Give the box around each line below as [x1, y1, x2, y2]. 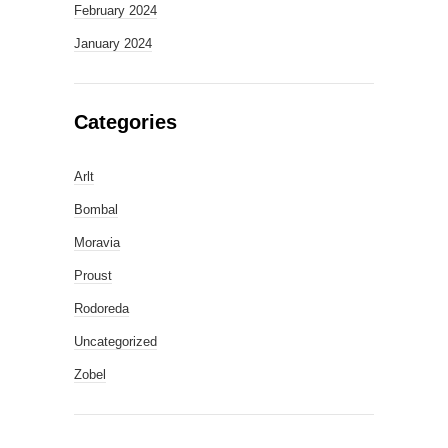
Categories [74, 111, 177, 133]
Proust [74, 268, 112, 283]
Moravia [74, 235, 120, 250]
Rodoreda [74, 301, 129, 316]
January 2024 [74, 36, 152, 51]
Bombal [74, 202, 118, 217]
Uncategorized [74, 334, 157, 349]
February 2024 [74, 3, 157, 18]
